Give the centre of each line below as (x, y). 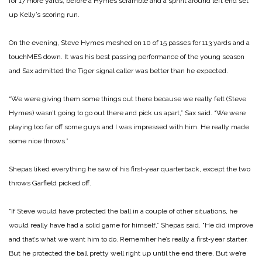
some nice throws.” (39, 141)
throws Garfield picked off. (50, 183)
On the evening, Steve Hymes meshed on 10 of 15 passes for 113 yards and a (129, 42)
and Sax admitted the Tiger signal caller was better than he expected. (118, 70)
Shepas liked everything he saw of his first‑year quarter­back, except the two (130, 169)
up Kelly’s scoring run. (44, 14)
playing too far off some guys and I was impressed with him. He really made (129, 127)
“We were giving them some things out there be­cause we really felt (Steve (127, 99)
